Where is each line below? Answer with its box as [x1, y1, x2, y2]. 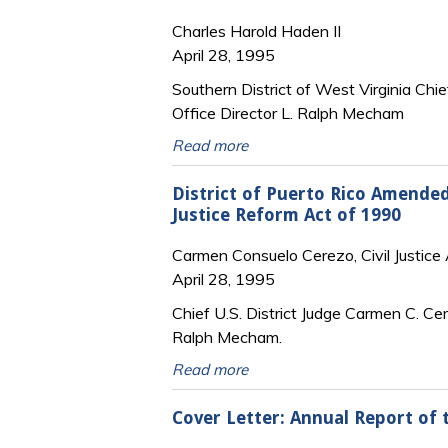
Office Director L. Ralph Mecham [172, 103, 404, 124]
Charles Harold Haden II [172, 21, 341, 42]
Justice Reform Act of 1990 [172, 204, 401, 225]
